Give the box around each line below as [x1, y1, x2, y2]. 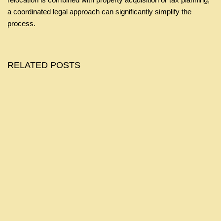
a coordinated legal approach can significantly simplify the [7, 7, 191, 16]
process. [7, 19, 36, 28]
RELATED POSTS [7, 60, 80, 70]
